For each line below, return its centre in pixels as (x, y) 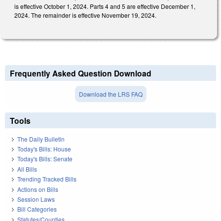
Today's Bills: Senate (45, 159)
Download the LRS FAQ (110, 94)
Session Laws (36, 199)
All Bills (27, 169)
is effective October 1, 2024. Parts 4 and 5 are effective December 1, (105, 6)
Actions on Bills (38, 189)
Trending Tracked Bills (47, 179)
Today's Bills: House (44, 148)
